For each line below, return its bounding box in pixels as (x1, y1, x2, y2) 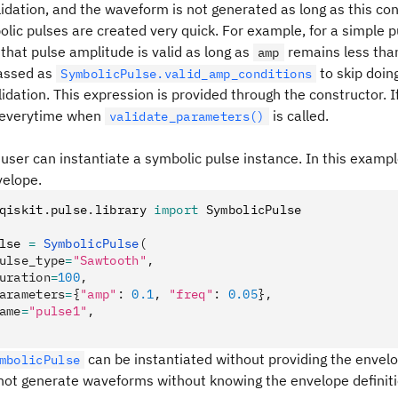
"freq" (169, 286, 213, 302)
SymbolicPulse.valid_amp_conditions (60, 66, 313, 82)
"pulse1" (28, 303, 88, 319)
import (154, 202, 199, 218)
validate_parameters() (109, 108, 265, 124)
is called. (268, 107, 329, 124)
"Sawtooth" (72, 252, 147, 268)
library (94, 202, 155, 218)
